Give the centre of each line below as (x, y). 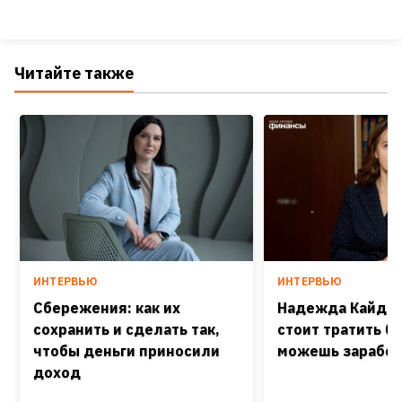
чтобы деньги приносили (127, 350)
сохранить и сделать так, (127, 329)
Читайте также (74, 74)
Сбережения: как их (107, 307)
